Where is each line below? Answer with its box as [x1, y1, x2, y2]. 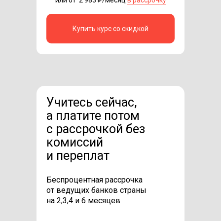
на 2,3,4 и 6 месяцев [46, 195, 120, 205]
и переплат [46, 148, 110, 163]
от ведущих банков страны [46, 185, 147, 195]
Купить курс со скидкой [73, 24, 148, 33]
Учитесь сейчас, [46, 95, 137, 110]
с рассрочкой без [46, 121, 145, 136]
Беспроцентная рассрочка [46, 175, 143, 184]
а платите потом [46, 108, 140, 123]
